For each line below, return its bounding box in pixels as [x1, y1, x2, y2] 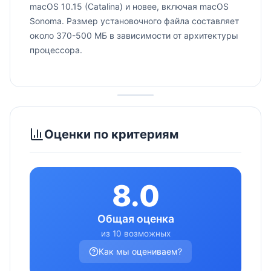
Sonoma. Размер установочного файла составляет [30, 16, 239, 26]
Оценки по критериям [44, 127, 178, 142]
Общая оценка [97, 212, 174, 225]
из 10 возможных [100, 229, 171, 238]
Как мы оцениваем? [99, 246, 182, 256]
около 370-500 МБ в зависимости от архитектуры [30, 30, 238, 41]
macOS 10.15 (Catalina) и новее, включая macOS [30, 1, 229, 11]
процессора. [30, 45, 82, 55]
